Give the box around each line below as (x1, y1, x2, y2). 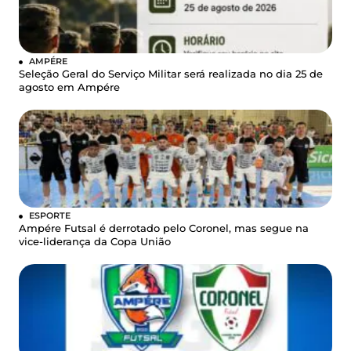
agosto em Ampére (19, 81, 120, 94)
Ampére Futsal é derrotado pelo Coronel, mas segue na (19, 223, 309, 235)
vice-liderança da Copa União (19, 236, 171, 248)
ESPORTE (29, 210, 71, 222)
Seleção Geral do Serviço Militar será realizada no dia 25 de (19, 68, 323, 81)
